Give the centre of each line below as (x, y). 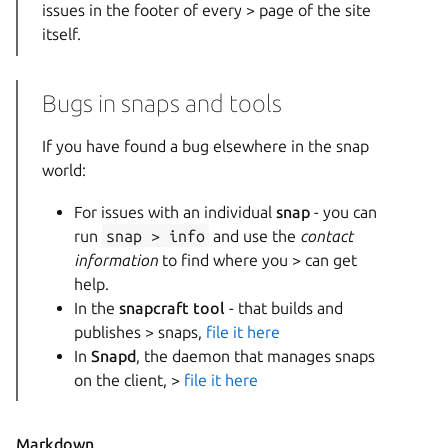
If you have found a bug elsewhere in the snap (205, 146)
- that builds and (284, 307)
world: (64, 170)
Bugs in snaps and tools (162, 103)
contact (326, 235)
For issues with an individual (175, 211)
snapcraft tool (172, 307)
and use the (254, 235)
